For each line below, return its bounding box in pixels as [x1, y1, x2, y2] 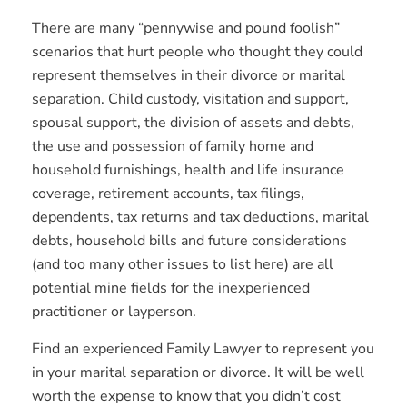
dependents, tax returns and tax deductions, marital [32, 207, 369, 228]
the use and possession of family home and [32, 136, 313, 157]
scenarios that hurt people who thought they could [32, 42, 362, 63]
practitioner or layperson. [32, 302, 196, 323]
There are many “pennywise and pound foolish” [32, 18, 340, 39]
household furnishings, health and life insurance [32, 160, 344, 181]
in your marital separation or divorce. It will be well [32, 362, 364, 382]
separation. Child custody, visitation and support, [32, 89, 349, 110]
